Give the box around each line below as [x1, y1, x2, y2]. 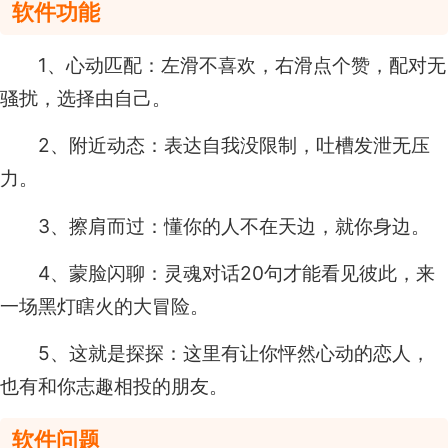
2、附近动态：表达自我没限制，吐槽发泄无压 [38, 133, 431, 158]
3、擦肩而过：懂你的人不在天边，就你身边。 [38, 213, 431, 238]
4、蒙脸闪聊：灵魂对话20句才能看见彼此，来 [38, 261, 436, 286]
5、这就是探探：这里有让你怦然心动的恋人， [38, 341, 431, 366]
